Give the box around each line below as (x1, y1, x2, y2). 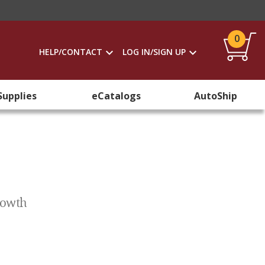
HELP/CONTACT (39, 46, 102, 57)
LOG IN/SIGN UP (122, 46, 186, 57)
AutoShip (193, 89, 237, 102)
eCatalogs (91, 89, 141, 102)
